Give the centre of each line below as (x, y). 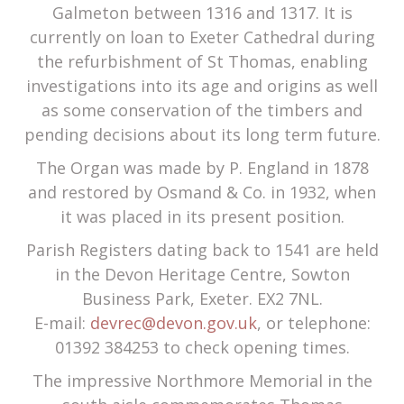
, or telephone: (313, 323)
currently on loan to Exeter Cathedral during (202, 37)
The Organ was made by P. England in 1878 (202, 168)
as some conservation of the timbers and (202, 110)
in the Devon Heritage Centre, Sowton (202, 275)
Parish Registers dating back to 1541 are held (202, 250)
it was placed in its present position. (202, 217)
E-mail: (62, 323)
